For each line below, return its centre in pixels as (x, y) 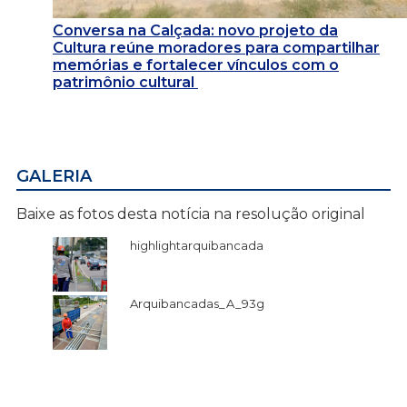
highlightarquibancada (197, 246)
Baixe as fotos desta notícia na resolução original (191, 214)
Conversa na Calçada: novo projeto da (195, 31)
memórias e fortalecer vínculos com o (196, 65)
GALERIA (54, 177)
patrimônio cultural (125, 83)
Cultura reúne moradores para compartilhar (216, 48)
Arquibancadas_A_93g (197, 304)
